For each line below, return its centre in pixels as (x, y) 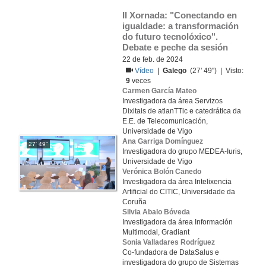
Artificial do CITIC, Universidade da (179, 192)
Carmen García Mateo (159, 91)
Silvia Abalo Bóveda (156, 212)
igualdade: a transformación (180, 26)
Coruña (134, 202)
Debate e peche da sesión (175, 47)
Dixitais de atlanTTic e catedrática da (182, 111)
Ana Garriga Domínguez (163, 141)
